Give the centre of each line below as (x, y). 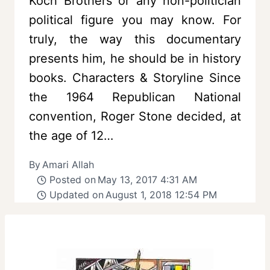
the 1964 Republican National (135, 97)
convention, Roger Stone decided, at (135, 117)
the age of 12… (71, 136)
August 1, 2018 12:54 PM (161, 195)
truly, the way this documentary (135, 39)
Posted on (72, 180)
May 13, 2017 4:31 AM (147, 180)
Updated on (76, 195)
